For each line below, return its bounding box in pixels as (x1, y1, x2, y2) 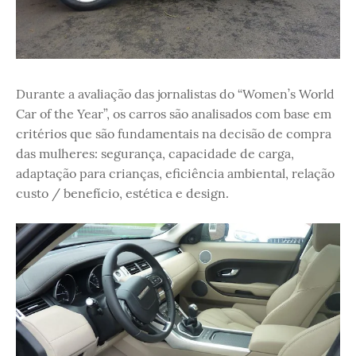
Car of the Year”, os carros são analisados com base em (16, 105, 331, 122)
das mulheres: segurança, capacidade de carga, (16, 145, 294, 161)
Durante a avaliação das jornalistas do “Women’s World (16, 85, 335, 102)
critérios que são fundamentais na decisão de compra (16, 125, 331, 141)
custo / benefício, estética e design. (16, 184, 229, 201)
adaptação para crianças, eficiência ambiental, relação (16, 164, 335, 181)
